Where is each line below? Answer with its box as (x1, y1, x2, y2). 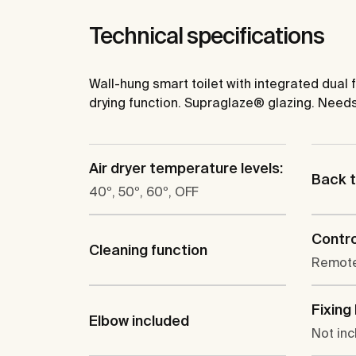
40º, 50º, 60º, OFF (89, 184, 198, 199)
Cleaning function (89, 242, 207, 259)
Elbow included (89, 312, 189, 330)
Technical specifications (89, 23, 324, 48)
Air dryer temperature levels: (89, 160, 283, 177)
